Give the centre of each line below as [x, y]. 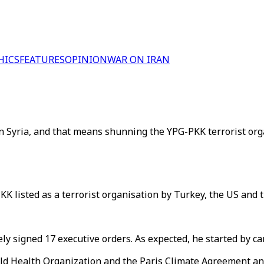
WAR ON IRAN [138, 60]
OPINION [86, 60]
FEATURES [42, 60]
